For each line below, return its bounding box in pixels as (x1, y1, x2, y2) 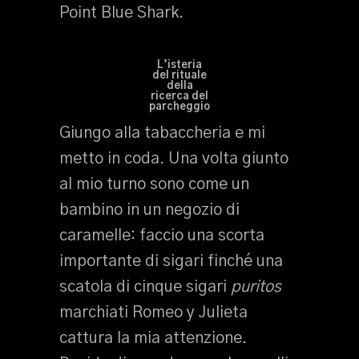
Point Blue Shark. (59, 5, 184, 21)
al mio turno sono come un (59, 176, 249, 192)
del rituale (152, 71, 207, 81)
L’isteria (157, 60, 202, 71)
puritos (231, 279, 281, 295)
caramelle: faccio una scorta (59, 228, 264, 244)
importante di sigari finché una (59, 253, 283, 269)
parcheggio (149, 102, 210, 112)
